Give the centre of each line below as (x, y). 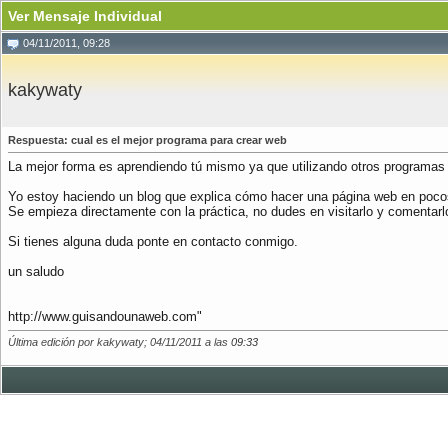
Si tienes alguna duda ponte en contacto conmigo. (153, 241)
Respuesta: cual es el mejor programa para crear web (147, 140)
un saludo (36, 271)
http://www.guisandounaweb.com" (105, 316)
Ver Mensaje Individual (85, 16)
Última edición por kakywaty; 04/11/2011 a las (119, 342)
